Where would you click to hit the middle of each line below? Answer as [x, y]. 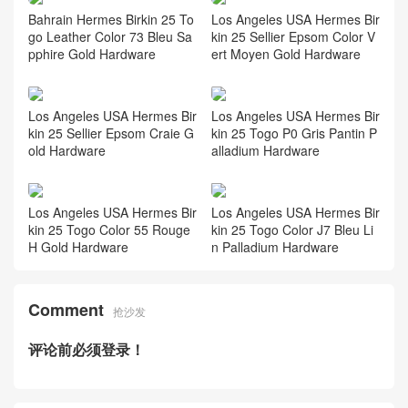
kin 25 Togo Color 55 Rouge [109, 229]
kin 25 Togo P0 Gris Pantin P [294, 133]
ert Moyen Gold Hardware [286, 54]
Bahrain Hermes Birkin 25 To [111, 20]
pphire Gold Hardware [92, 54]
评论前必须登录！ [87, 349]
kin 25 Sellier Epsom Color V [293, 37]
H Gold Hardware [78, 246]
